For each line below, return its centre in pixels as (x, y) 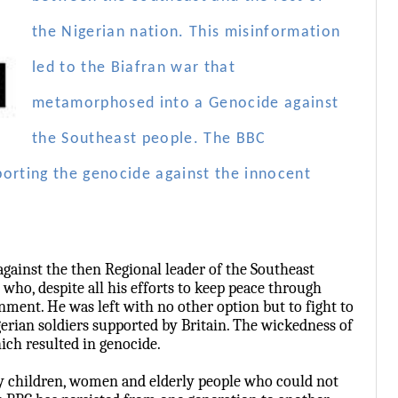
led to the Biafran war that (134, 68)
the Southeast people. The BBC (149, 139)
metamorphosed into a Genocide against (186, 103)
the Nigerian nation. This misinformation (187, 32)
